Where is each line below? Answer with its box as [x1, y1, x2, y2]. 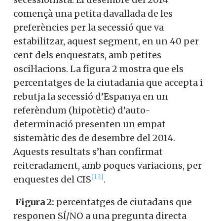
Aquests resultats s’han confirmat [13, 146, 163, 158]
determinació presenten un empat [13, 118, 166, 130]
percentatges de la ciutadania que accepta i [13, 77, 203, 89]
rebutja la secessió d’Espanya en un [13, 91, 168, 103]
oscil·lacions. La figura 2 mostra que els [13, 63, 184, 75]
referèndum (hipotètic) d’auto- [13, 105, 150, 116]
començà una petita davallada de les [13, 8, 173, 20]
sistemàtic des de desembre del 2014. [13, 132, 175, 144]
